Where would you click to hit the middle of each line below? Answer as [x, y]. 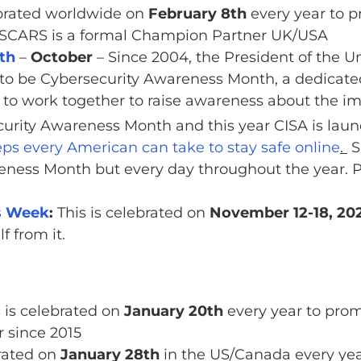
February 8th [197, 14]
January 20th [173, 311]
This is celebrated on [131, 213]
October [61, 58]
